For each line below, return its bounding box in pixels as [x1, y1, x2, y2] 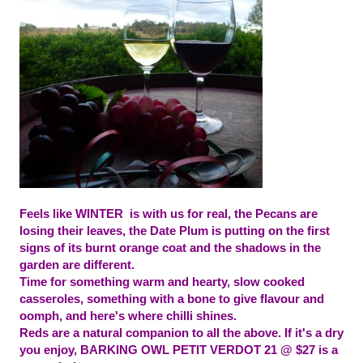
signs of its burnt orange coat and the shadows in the [19, 240, 321, 254]
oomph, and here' [19, 308, 118, 322]
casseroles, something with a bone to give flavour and [19, 291, 324, 305]
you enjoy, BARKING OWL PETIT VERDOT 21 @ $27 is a [19, 342, 338, 357]
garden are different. [19, 257, 138, 271]
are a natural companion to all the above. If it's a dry [49, 325, 344, 340]
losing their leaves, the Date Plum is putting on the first [19, 223, 330, 237]
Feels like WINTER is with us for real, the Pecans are [19, 206, 318, 220]
